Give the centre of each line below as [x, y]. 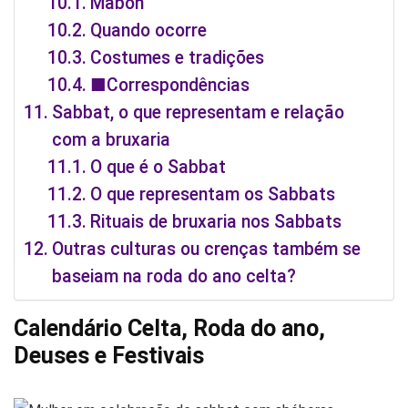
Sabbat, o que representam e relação [198, 112]
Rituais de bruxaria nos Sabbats [216, 221]
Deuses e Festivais [109, 355]
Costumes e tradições [178, 57]
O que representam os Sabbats [213, 194]
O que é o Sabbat [158, 167]
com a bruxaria [111, 139]
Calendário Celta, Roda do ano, [169, 328]
